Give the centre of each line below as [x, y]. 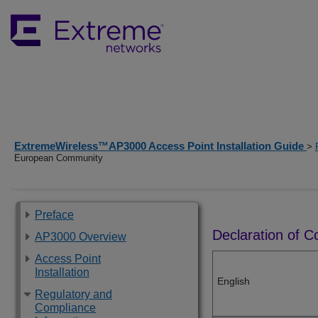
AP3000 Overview [81, 237]
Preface [54, 215]
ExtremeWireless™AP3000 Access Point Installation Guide [160, 146]
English [234, 281]
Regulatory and [73, 294]
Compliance [65, 308]
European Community [59, 158]
